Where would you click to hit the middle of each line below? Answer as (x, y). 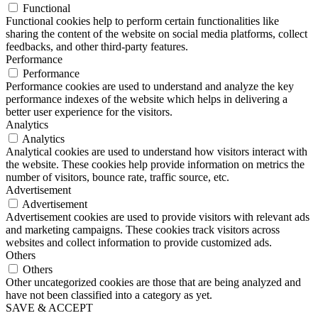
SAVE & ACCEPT (49, 307)
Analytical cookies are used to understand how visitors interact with (157, 151)
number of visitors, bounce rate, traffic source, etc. (117, 177)
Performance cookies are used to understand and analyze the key (150, 86)
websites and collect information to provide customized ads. (139, 242)
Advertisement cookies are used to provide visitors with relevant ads (158, 216)
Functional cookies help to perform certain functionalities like (142, 21)
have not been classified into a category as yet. (109, 295)
